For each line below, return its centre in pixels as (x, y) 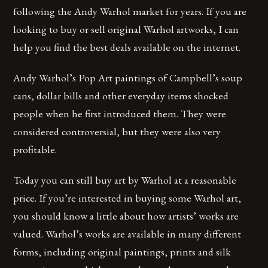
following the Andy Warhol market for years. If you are (130, 11)
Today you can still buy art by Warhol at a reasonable (125, 180)
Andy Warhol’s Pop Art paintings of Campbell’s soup (128, 78)
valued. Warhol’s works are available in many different (127, 234)
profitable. (35, 150)
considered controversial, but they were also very (117, 132)
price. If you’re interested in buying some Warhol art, (127, 198)
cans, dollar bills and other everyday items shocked (121, 96)
